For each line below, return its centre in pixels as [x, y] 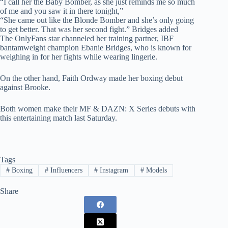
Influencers [65, 170]
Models [156, 170]
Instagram [113, 170]
